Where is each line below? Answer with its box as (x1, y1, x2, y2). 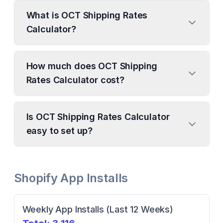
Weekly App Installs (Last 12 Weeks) (22, 204, 173, 215)
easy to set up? (26, 125, 93, 136)
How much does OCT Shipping (26, 61, 158, 71)
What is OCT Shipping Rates (26, 10, 148, 20)
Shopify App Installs (13, 171, 128, 185)
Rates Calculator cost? (26, 75, 124, 85)
